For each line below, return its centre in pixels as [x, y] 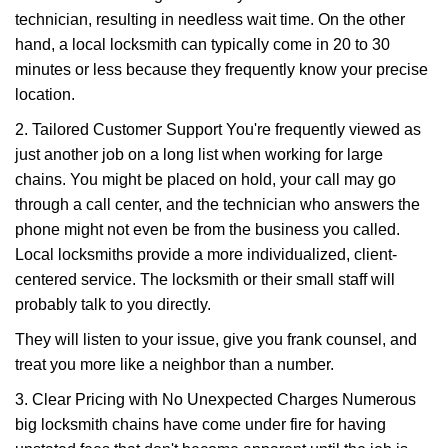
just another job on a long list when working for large [199, 154]
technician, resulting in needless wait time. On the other [210, 19]
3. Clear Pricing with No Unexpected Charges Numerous [215, 399]
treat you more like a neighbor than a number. [174, 364]
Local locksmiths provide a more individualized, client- [206, 254]
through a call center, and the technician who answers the [217, 204]
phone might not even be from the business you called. [207, 229]
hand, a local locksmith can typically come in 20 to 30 [202, 44]
